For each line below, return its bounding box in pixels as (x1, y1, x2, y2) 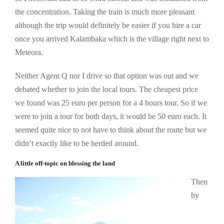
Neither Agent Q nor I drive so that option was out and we (15, 71, 198, 80)
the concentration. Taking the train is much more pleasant (15, 7, 194, 16)
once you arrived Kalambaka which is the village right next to (15, 34, 209, 43)
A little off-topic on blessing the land (15, 160, 115, 167)
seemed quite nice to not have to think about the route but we (15, 125, 206, 134)
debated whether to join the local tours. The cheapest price (15, 85, 198, 94)
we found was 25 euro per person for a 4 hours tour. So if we (15, 98, 207, 107)
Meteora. (15, 48, 43, 57)
